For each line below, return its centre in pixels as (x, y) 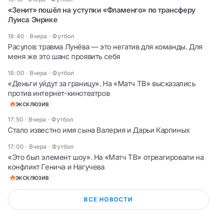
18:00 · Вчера (28, 73)
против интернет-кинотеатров (59, 93)
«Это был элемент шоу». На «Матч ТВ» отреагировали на (106, 157)
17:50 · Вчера (27, 119)
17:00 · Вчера (27, 146)
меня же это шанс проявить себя (64, 56)
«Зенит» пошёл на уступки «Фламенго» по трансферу (102, 10)
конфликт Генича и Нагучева (56, 167)
